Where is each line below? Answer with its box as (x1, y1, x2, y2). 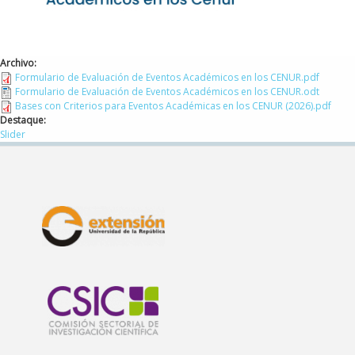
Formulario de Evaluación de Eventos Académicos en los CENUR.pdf (15, 70, 319, 84)
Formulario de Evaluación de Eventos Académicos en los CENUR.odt (15, 84, 319, 98)
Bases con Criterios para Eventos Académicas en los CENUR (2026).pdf (15, 98, 331, 113)
